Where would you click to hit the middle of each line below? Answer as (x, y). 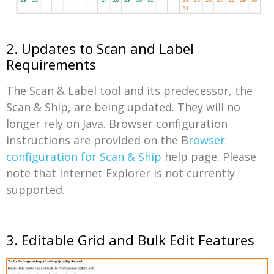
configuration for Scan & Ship (84, 157)
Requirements (51, 65)
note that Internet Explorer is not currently (120, 173)
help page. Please (209, 157)
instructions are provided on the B (97, 140)
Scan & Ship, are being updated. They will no (123, 107)
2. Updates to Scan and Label (100, 49)
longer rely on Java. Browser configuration (117, 124)
